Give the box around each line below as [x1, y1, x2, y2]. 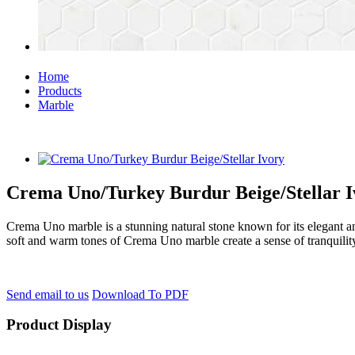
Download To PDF [92, 287, 189, 301]
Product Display [6, 316, 112, 334]
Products [38, 83, 82, 97]
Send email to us [6, 287, 89, 301]
